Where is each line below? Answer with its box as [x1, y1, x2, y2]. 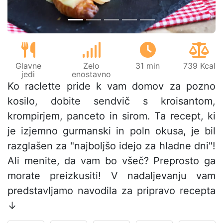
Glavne [15, 61, 41, 71]
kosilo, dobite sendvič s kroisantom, [7, 95, 216, 108]
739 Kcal [183, 61, 216, 71]
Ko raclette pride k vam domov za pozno [7, 80, 216, 93]
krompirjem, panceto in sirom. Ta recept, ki [7, 110, 216, 122]
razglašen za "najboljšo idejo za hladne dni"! [7, 140, 216, 152]
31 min [135, 61, 160, 71]
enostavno [72, 69, 111, 80]
